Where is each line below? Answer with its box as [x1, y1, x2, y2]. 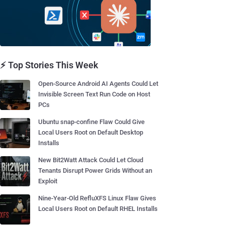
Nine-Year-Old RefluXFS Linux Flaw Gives [38, 194, 156, 202]
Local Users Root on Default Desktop [38, 129, 143, 136]
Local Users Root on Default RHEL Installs [38, 205, 158, 212]
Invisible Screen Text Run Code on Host [38, 90, 150, 98]
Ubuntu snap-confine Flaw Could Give [38, 118, 145, 126]
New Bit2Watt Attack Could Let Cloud [38, 156, 143, 164]
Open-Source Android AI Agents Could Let [38, 80, 158, 87]
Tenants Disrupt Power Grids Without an [38, 167, 152, 174]
